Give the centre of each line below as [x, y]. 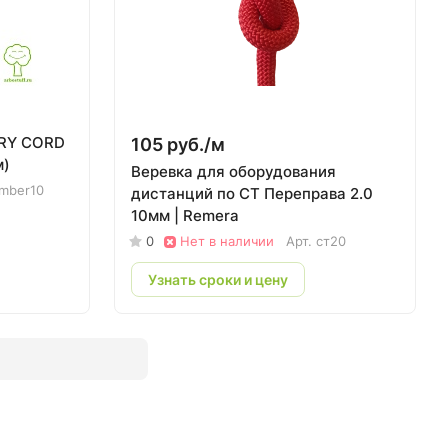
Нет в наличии [227, 241]
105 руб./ [171, 144]
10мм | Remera [185, 215]
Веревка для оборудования [233, 171]
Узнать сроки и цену [218, 279]
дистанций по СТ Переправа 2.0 [252, 193]
